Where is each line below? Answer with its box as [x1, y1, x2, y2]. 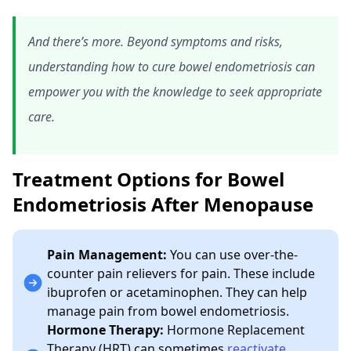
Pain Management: [47, 245, 167, 263]
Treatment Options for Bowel [13, 165, 284, 192]
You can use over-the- [167, 245, 298, 263]
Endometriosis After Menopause [13, 190, 313, 217]
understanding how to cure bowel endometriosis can [28, 57, 315, 75]
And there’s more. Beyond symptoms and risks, [28, 32, 283, 50]
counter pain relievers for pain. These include [47, 264, 315, 282]
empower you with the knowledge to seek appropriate [28, 82, 322, 100]
